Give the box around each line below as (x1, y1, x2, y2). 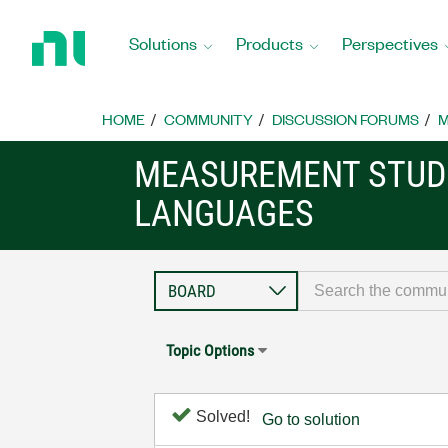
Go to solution (262, 411, 361, 428)
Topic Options (166, 341, 255, 360)
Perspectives (342, 31, 438, 54)
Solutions (129, 31, 197, 54)
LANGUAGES (134, 193, 315, 235)
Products (236, 31, 303, 54)
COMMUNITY (164, 109, 253, 129)
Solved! (192, 408, 251, 425)
